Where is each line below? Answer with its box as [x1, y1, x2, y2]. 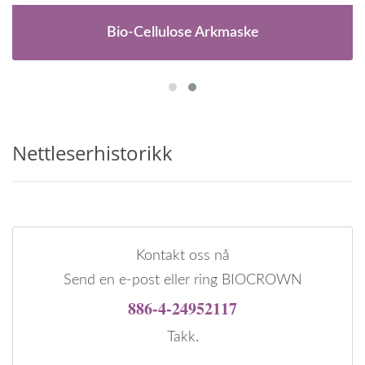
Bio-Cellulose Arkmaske [106, 24, 259, 40]
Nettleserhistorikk [12, 139, 173, 166]
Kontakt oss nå [135, 248, 230, 263]
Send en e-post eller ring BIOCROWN [63, 272, 302, 288]
